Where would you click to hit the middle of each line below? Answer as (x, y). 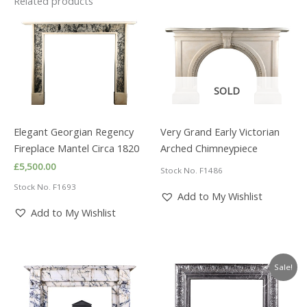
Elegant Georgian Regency (74, 132)
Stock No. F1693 (45, 186)
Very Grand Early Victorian (220, 132)
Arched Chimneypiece (209, 148)
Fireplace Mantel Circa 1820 (76, 148)
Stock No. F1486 (192, 171)
